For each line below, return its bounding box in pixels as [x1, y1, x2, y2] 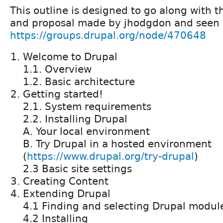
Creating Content [23, 175, 109, 187]
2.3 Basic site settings [23, 162, 132, 175]
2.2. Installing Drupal [23, 112, 127, 125]
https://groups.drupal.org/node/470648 [10, 29, 206, 41]
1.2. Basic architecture [23, 75, 135, 88]
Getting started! [23, 88, 103, 100]
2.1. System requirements [23, 100, 151, 112]
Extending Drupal [23, 187, 111, 200]
